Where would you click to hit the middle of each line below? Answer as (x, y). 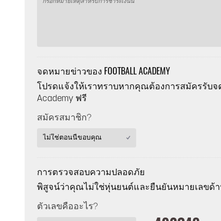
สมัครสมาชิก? (64, 118)
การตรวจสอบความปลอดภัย (91, 171)
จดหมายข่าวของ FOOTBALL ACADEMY (104, 71)
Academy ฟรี (62, 99)
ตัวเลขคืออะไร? (67, 207)
